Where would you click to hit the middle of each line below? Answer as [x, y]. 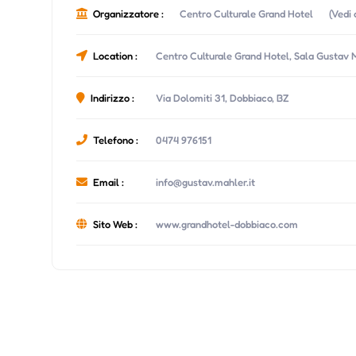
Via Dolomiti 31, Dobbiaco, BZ [223, 97]
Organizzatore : [129, 13]
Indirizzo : [113, 97]
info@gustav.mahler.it [206, 182]
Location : [116, 55]
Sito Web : [116, 224]
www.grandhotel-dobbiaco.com [227, 224]
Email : [109, 182]
